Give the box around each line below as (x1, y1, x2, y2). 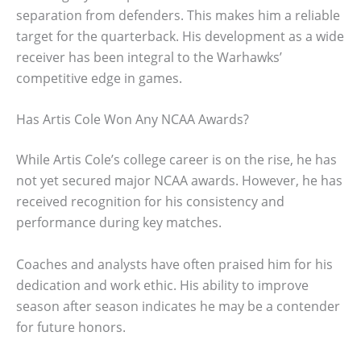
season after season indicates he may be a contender (16, 297, 340, 315)
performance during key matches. (16, 214, 222, 232)
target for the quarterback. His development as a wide (16, 27, 344, 45)
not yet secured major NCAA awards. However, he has (16, 172, 342, 190)
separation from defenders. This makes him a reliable (16, 6, 340, 24)
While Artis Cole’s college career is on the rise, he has (16, 151, 337, 169)
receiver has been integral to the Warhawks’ (16, 48, 282, 66)
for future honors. (16, 317, 126, 336)
